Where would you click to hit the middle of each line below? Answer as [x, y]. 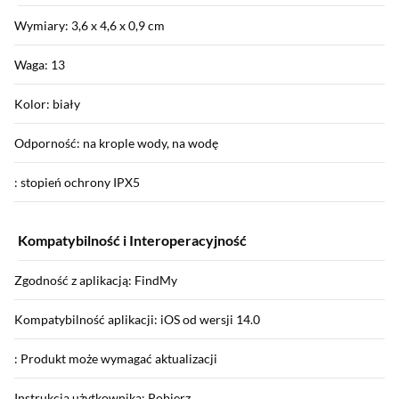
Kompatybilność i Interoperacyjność [132, 240]
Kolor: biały [47, 104]
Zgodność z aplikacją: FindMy [96, 280]
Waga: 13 [40, 65]
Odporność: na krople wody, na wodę [116, 143]
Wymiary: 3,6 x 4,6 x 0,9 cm [90, 25]
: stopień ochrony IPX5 [77, 182]
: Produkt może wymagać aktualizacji [116, 358]
